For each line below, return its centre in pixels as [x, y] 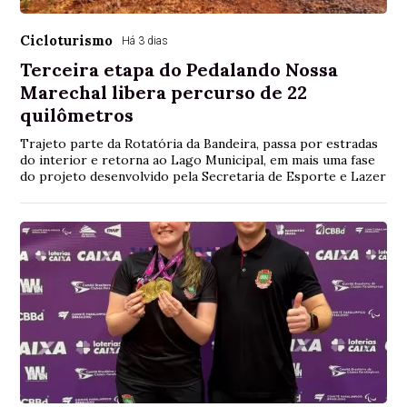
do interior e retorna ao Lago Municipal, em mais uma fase [198, 159]
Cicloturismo [67, 40]
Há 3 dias [145, 40]
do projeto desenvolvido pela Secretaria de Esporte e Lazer [203, 176]
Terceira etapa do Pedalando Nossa [179, 69]
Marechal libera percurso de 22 [164, 92]
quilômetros [77, 114]
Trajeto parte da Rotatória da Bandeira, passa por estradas [199, 143]
